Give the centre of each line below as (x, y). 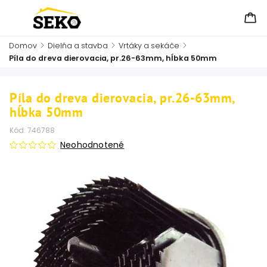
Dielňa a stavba (78, 46)
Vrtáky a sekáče (149, 46)
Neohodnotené (92, 145)
